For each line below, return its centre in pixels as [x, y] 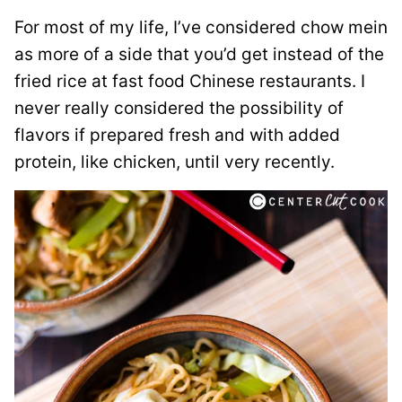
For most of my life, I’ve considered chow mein [201, 27]
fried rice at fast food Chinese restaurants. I [190, 81]
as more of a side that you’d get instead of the [199, 54]
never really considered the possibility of [179, 108]
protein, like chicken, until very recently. [175, 162]
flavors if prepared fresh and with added [177, 135]
